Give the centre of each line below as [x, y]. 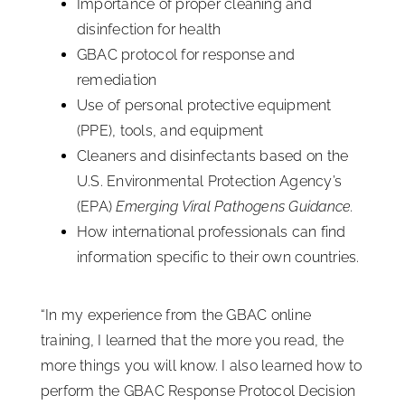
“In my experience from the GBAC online [176, 315]
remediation [117, 80]
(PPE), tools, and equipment [170, 130]
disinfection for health [149, 29]
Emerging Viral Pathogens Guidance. [235, 206]
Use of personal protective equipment [204, 105]
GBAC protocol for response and [186, 54]
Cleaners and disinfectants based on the [213, 155]
